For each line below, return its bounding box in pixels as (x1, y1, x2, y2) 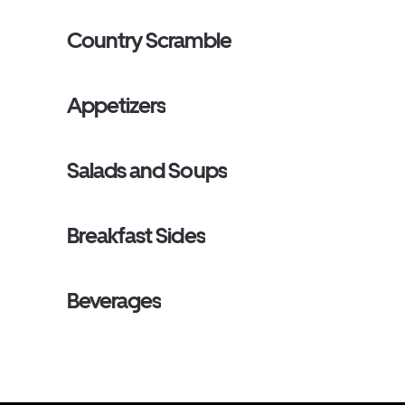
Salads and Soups (67, 157, 227, 184)
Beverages (67, 287, 162, 314)
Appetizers (67, 92, 166, 118)
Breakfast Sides (67, 222, 205, 249)
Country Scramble (67, 27, 231, 53)
